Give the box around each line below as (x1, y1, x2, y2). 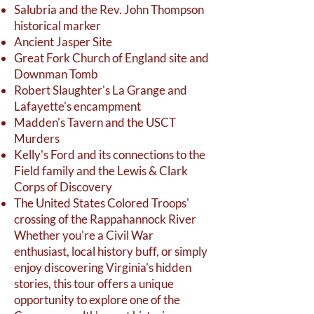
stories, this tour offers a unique (14, 276, 174, 291)
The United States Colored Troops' (14, 196, 189, 210)
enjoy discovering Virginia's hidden (14, 260, 191, 275)
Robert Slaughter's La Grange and (14, 83, 187, 97)
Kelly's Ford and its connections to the (14, 147, 205, 162)
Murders (14, 131, 60, 146)
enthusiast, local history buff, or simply (14, 244, 207, 259)
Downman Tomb (14, 67, 98, 81)
